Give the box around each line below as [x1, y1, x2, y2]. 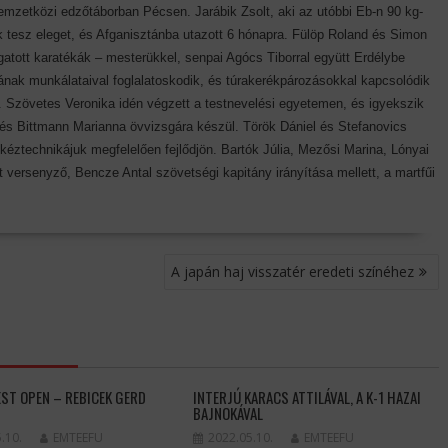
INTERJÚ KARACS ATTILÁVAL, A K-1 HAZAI [193, 386, 422, 409]
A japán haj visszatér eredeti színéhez [171, 262, 414, 282]
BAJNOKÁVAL [193, 402, 264, 425]
